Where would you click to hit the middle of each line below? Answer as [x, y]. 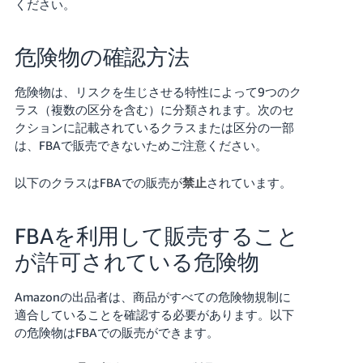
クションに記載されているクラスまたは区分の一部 [154, 127]
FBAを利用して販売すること [156, 235]
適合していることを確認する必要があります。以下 [154, 314]
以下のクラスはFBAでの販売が [98, 182]
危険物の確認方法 [102, 56]
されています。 [249, 182]
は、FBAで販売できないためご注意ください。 [141, 145]
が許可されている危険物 [137, 261]
